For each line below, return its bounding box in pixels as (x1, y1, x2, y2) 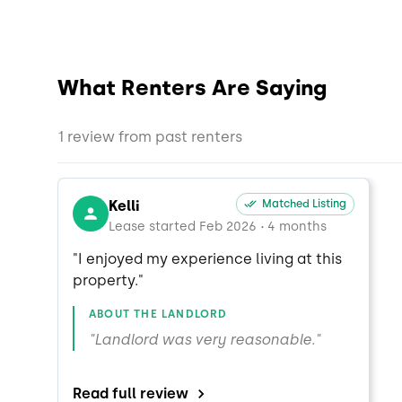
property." (73, 271, 144, 289)
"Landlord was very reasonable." (89, 330, 320, 348)
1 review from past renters (57, 127, 242, 145)
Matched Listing (262, 197, 346, 210)
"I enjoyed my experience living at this (73, 249, 342, 267)
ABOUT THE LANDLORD (89, 307, 228, 320)
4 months (267, 218, 328, 234)
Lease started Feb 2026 (109, 218, 257, 234)
